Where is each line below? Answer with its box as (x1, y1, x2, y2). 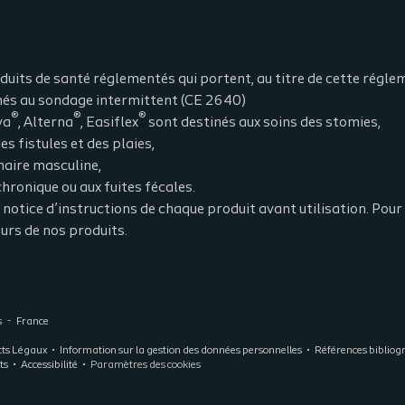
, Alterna (18, 116, 73, 130)
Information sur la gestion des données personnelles (60, 345, 302, 356)
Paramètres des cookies (90, 360, 201, 371)
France (16, 316, 49, 327)
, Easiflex (80, 116, 138, 130)
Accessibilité (21, 360, 78, 371)
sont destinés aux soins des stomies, (146, 116, 381, 130)
